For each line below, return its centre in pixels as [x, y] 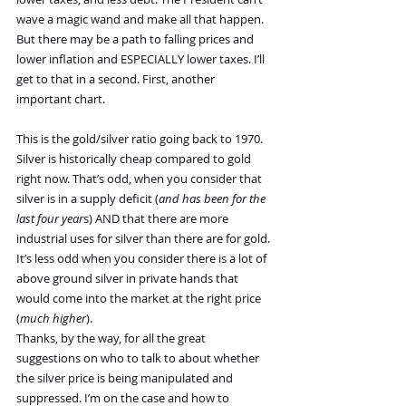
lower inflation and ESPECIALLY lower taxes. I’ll [142, 59]
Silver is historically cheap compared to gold [135, 159]
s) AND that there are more [157, 218]
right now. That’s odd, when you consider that [140, 179]
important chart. [61, 99]
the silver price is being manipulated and [126, 378]
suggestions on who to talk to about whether [139, 358]
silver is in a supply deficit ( [87, 198]
